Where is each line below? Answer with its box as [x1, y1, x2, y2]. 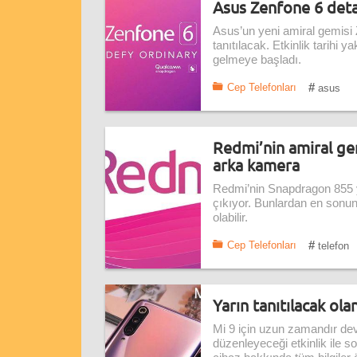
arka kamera [213, 155, 300, 175]
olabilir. [213, 211, 248, 224]
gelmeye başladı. [213, 53, 301, 66]
